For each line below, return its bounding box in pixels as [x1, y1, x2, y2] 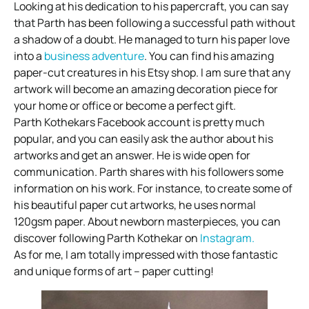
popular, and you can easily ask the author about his [14, 131, 273, 147]
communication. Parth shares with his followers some [14, 164, 283, 180]
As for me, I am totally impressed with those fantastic [14, 247, 278, 263]
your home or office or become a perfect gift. [14, 98, 236, 114]
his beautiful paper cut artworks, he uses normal [14, 197, 256, 213]
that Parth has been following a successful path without [14, 15, 295, 31]
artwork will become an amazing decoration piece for [14, 81, 278, 97]
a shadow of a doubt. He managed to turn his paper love [14, 32, 290, 48]
